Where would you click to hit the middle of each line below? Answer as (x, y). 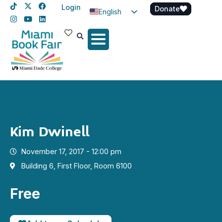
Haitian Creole (131, 44)
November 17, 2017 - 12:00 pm (71, 152)
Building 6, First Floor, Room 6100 (76, 166)
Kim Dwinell (50, 132)
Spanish (111, 28)
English (110, 11)
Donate (167, 9)
